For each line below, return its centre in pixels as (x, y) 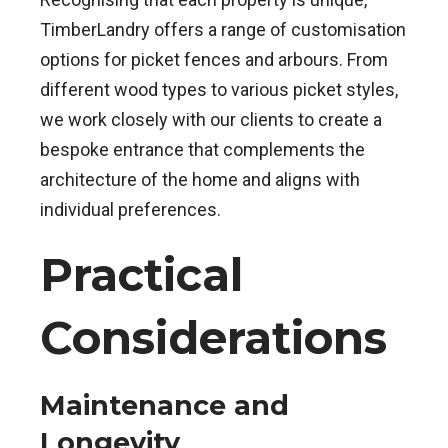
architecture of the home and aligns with (200, 179)
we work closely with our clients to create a (211, 119)
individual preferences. (130, 209)
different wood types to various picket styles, (219, 89)
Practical (141, 274)
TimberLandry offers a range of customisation (223, 29)
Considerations (213, 337)
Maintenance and (164, 405)
